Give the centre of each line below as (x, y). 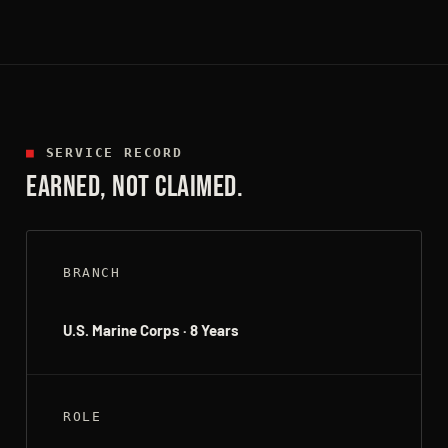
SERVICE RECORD (109, 152)
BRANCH (91, 272)
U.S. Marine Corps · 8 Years (151, 329)
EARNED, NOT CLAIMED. (134, 186)
